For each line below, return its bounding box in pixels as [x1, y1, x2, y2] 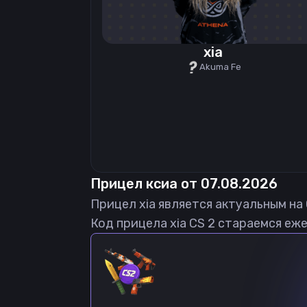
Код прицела [90, 216, 170, 231]
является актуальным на [156, 197, 306, 212]
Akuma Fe [199, 62, 241, 72]
